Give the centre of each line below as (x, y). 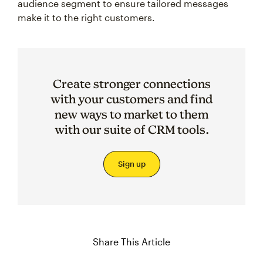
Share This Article (131, 242)
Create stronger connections (131, 84)
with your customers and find (131, 99)
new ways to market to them (131, 114)
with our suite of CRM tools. (131, 130)
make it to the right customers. (86, 18)
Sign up (131, 164)
